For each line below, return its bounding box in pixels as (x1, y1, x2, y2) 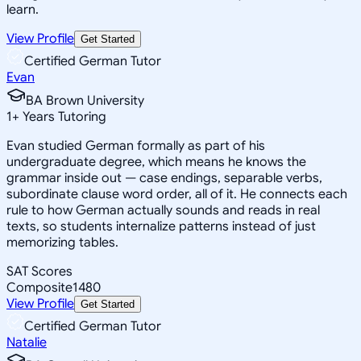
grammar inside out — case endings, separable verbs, (6, 169, 322, 186)
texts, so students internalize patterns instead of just (6, 218, 316, 234)
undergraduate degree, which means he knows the (6, 153, 306, 170)
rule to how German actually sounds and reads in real (6, 201, 320, 218)
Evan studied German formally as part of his (6, 137, 265, 154)
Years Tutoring (19, 108, 106, 125)
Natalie (6, 334, 47, 351)
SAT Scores (6, 263, 73, 280)
